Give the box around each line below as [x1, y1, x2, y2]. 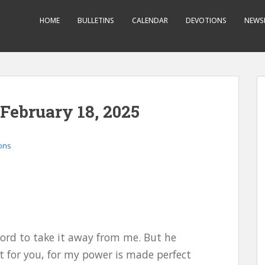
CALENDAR [132, 15, 168, 25]
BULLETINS [77, 15, 114, 25]
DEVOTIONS [186, 15, 227, 25]
